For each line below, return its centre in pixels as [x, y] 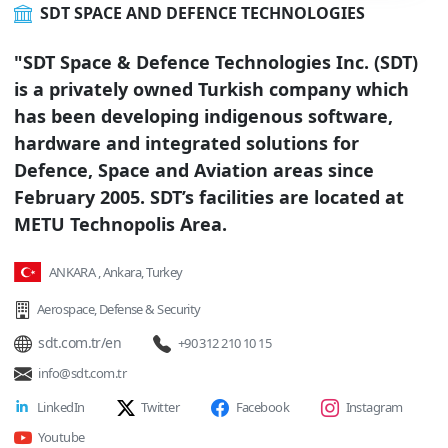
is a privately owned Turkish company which [211, 89]
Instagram [374, 407]
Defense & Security [149, 309]
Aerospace [65, 309]
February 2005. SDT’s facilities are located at [209, 197]
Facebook [262, 407]
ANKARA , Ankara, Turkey [115, 272]
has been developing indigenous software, [203, 116]
